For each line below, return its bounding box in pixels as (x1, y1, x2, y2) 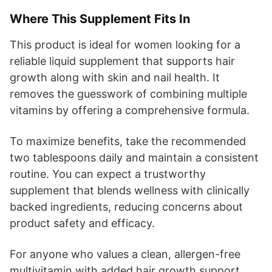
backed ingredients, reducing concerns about (10, 200, 243, 213)
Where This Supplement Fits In (10, 11, 190, 26)
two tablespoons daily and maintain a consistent (10, 151, 259, 164)
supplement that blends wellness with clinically (10, 183, 250, 197)
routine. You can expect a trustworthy (10, 167, 206, 180)
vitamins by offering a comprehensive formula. (10, 103, 250, 117)
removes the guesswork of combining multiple (10, 87, 247, 100)
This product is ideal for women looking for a (10, 38, 240, 51)
